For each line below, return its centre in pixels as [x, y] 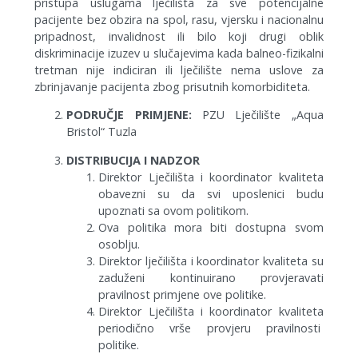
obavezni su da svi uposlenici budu [211, 193]
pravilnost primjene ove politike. [183, 294]
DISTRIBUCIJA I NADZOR [133, 160]
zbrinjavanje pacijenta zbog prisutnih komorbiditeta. [173, 86]
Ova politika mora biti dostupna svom [211, 227]
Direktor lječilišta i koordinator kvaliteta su [211, 261]
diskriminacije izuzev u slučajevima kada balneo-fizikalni [179, 53]
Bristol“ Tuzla [102, 132]
